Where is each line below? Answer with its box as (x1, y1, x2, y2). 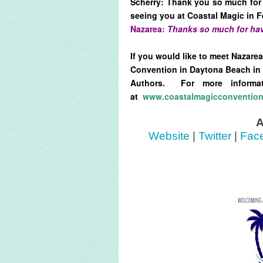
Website (148, 130, 190, 143)
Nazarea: (130, 23, 167, 35)
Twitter (198, 130, 231, 143)
